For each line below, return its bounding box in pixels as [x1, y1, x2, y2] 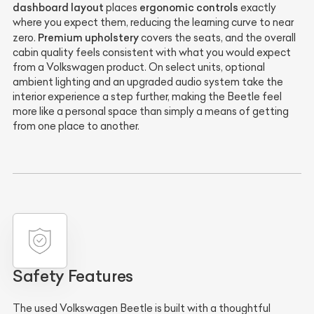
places [104, 1, 139, 15]
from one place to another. [13, 120, 139, 133]
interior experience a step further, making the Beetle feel [13, 90, 282, 104]
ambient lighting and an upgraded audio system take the [13, 76, 283, 89]
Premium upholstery [38, 31, 139, 45]
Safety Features [13, 266, 133, 286]
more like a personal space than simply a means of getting [13, 105, 289, 118]
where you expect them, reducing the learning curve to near [13, 16, 294, 29]
